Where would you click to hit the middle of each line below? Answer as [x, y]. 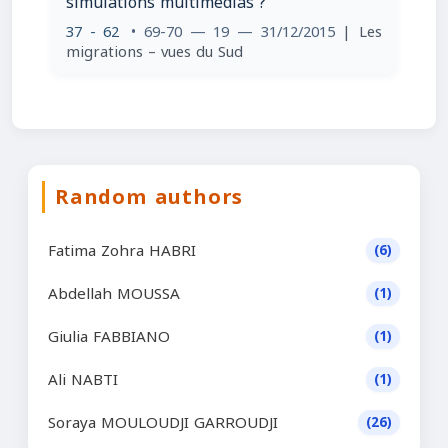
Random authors [149, 197]
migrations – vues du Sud [154, 52]
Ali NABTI [83, 379]
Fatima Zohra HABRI [122, 250]
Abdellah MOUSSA [114, 293]
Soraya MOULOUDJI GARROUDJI [163, 422]
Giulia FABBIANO [109, 336]
